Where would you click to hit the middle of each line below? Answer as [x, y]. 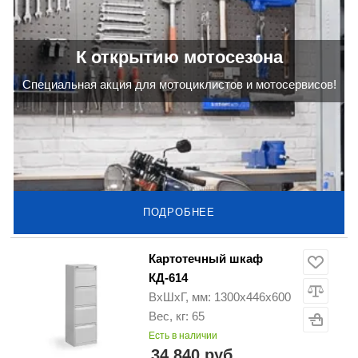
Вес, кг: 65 [177, 316]
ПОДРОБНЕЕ [179, 213]
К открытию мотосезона [179, 58]
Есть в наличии [183, 336]
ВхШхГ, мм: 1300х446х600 [220, 297]
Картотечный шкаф [206, 259]
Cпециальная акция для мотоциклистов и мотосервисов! [179, 85]
